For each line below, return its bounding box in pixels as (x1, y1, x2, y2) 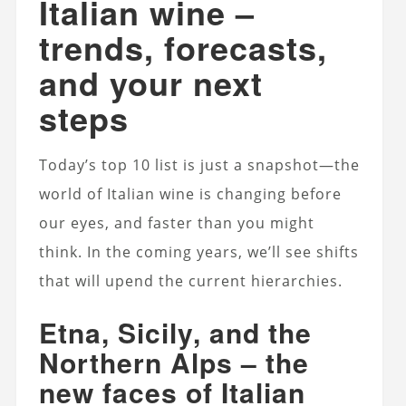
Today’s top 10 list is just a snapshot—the (38, 154, 360, 175)
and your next (38, 58, 263, 106)
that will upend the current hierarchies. (38, 270, 343, 291)
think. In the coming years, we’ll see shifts (38, 241, 359, 262)
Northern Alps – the (38, 342, 309, 382)
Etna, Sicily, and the (38, 312, 312, 352)
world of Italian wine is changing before (38, 183, 342, 204)
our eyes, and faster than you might (38, 212, 314, 233)
